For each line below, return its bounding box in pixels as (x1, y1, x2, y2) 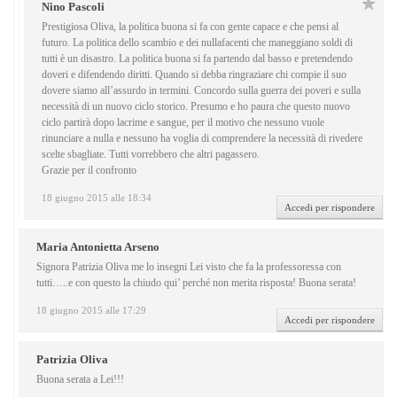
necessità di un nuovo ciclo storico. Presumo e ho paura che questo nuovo (42, 100, 350, 113)
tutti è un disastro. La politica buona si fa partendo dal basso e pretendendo (42, 52, 353, 66)
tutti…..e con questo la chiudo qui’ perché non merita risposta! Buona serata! (36, 276, 356, 290)
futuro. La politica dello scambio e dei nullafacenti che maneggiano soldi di (42, 36, 353, 50)
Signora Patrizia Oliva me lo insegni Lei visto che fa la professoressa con (36, 261, 341, 274)
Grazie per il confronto (42, 164, 136, 177)
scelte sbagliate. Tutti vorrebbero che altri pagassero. (42, 148, 260, 161)
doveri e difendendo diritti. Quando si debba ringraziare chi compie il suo (42, 68, 346, 82)
